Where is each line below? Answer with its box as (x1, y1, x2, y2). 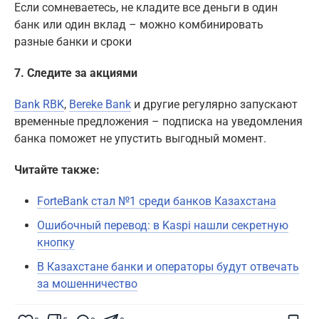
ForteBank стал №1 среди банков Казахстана (37, 194, 276, 209)
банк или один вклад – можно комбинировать (14, 18, 263, 32)
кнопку (37, 236, 75, 250)
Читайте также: (14, 163, 103, 177)
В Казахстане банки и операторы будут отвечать (37, 260, 299, 274)
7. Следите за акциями (14, 66, 137, 80)
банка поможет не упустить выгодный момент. (14, 132, 266, 146)
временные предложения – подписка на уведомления (14, 115, 303, 129)
